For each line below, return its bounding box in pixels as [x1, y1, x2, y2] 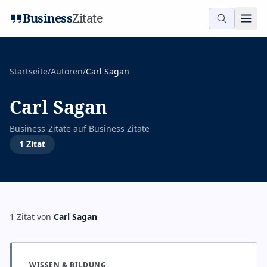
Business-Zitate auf [10, 123, 89, 134]
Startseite [10, 66, 48, 77]
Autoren [51, 66, 83, 77]
